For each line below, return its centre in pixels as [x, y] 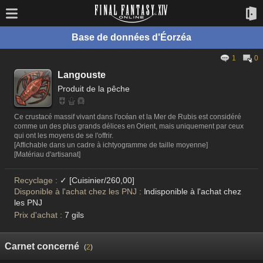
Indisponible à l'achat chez [193, 191]
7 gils [74, 215]
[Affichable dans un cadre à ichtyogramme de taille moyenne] [111, 145]
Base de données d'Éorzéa [131, 37]
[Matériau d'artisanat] [47, 154]
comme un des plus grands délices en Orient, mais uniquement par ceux [129, 126]
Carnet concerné [42, 246]
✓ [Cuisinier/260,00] [97, 180]
